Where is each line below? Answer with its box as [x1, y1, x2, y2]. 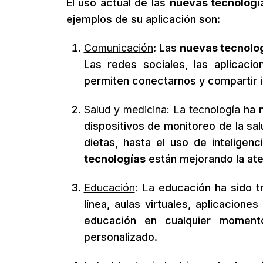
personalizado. [83, 231, 157, 243]
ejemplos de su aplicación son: [66, 13, 220, 25]
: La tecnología [167, 103, 244, 116]
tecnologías [83, 153, 146, 165]
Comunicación [83, 42, 153, 54]
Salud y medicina [83, 103, 167, 116]
